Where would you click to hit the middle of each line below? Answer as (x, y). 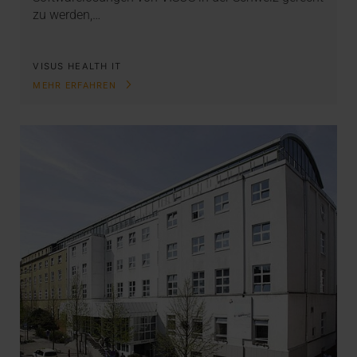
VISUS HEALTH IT (77, 67)
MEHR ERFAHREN (76, 85)
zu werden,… (67, 14)
